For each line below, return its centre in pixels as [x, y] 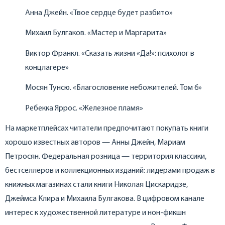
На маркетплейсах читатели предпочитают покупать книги [107, 129]
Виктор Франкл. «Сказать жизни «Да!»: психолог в [110, 53]
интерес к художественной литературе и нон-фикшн [95, 213]
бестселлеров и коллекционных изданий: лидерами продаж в [110, 171]
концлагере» [47, 68]
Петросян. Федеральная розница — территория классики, [106, 157]
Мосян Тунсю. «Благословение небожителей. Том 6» [114, 88]
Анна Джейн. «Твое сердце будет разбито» [99, 13]
